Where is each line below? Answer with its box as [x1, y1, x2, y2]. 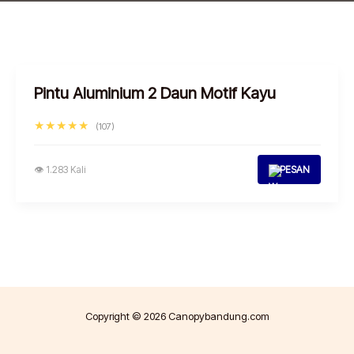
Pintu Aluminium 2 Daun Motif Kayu [33, 83, 276, 103]
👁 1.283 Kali [33, 164, 85, 176]
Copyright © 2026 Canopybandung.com [85, 310, 269, 322]
